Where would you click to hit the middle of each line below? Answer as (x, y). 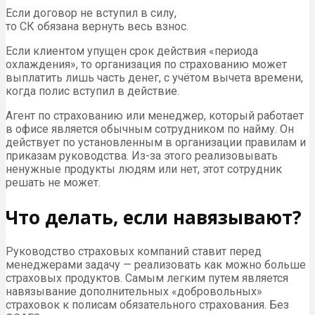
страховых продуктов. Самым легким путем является (147, 278)
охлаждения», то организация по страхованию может (146, 65)
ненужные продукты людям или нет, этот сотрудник (144, 169)
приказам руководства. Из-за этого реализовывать (142, 156)
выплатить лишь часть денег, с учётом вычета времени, (154, 78)
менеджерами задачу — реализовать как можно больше (156, 265)
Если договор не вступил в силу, (91, 13)
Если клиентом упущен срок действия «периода (132, 51)
